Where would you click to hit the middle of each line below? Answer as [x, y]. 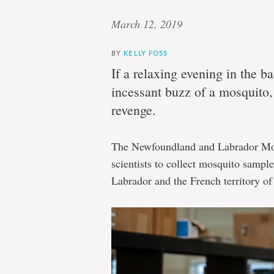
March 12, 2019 [147, 24]
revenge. [134, 110]
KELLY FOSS [146, 53]
